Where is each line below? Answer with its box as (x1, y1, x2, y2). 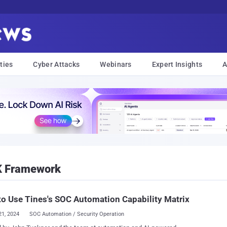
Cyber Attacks (33, 60, 80, 68)
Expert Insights (152, 60, 203, 68)
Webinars (100, 60, 132, 68)
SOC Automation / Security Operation (29, 211, 124, 217)
